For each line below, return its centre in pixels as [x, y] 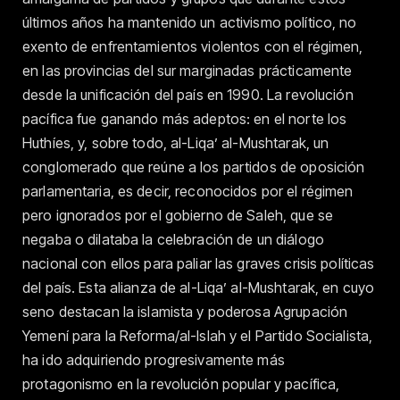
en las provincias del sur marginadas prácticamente [187, 71]
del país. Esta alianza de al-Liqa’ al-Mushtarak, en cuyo [199, 288]
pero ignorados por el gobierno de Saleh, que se [178, 216]
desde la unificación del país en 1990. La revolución [188, 95]
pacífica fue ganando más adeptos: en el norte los [185, 119]
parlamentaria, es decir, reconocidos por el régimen [188, 192]
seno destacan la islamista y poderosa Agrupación [185, 312]
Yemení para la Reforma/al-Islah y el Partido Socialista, [198, 336]
